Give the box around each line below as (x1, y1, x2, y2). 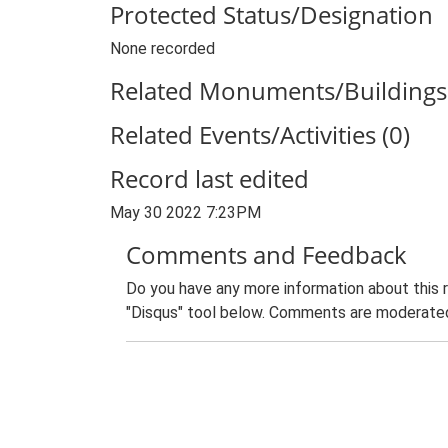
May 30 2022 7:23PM (110, 203, 261, 222)
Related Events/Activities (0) (110, 118, 410, 151)
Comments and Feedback (126, 238, 407, 271)
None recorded (110, 39, 215, 58)
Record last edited (110, 162, 309, 195)
